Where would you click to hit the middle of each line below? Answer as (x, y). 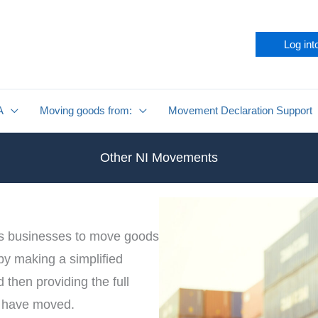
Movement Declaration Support (240, 110)
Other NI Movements (159, 158)
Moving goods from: (86, 110)
